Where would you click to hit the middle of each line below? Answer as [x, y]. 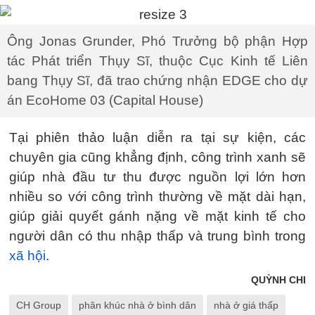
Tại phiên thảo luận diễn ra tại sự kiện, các [157, 137]
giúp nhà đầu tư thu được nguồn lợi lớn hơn [157, 176]
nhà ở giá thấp [246, 305]
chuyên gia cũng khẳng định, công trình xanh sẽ [157, 157]
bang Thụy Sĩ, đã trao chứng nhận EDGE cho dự [157, 80]
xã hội [27, 255]
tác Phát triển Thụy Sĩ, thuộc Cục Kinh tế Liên [157, 60]
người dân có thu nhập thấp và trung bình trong [157, 236]
